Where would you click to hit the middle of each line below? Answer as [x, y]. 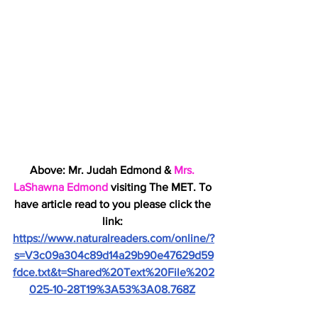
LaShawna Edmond [60, 187]
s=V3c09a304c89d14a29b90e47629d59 [114, 255]
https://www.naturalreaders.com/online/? [114, 238]
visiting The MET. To [161, 187]
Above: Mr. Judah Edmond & [102, 170]
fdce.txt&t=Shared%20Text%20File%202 [114, 272]
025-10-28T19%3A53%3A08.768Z [112, 289]
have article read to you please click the [114, 204]
